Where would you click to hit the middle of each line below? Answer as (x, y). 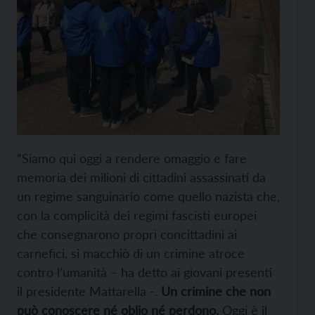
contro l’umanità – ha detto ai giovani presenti (144, 272)
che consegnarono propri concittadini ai (127, 234)
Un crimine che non (216, 291)
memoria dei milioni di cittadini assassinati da (141, 177)
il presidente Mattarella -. (89, 291)
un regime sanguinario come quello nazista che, (148, 196)
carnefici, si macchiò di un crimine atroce (131, 253)
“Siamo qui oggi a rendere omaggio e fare (132, 158)
